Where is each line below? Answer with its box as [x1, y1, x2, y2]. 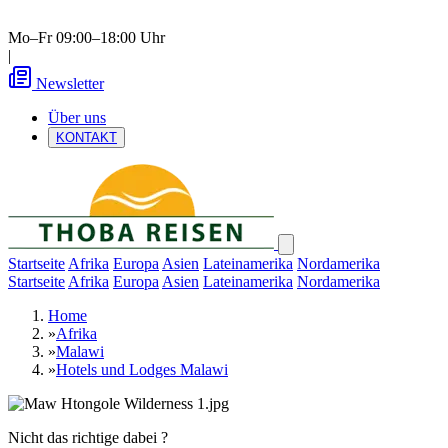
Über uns [48, 109, 106, 126]
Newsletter [36, 75, 104, 92]
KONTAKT [56, 130, 117, 145]
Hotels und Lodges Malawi [56, 361, 228, 378]
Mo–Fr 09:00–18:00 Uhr [8, 29, 165, 46]
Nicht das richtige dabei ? [8, 429, 168, 446]
